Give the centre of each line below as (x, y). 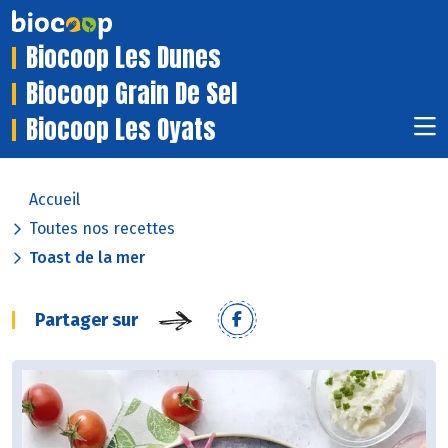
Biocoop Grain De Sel (131, 94)
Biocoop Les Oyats (121, 130)
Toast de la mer (87, 258)
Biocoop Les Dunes (123, 58)
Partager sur (86, 320)
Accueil (54, 200)
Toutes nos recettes (102, 229)
